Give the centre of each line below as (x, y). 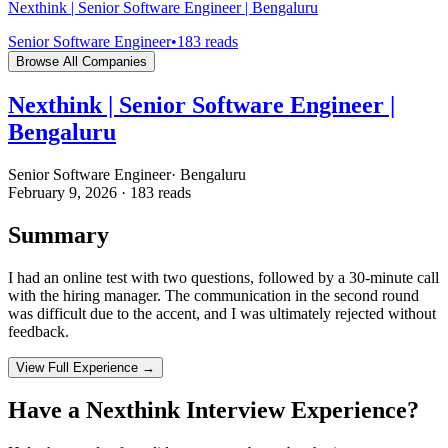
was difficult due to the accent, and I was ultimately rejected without (222, 313)
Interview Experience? (299, 410)
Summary (58, 234)
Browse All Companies (81, 61)
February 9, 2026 (62, 192)
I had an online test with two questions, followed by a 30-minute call (223, 277)
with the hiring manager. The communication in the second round (213, 295)
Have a (47, 410)
